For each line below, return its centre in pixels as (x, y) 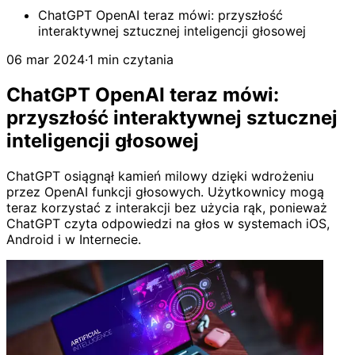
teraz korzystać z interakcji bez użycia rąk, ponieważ (167, 207)
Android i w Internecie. (74, 239)
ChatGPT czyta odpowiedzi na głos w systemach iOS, (168, 223)
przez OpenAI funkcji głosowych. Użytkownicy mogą (165, 191)
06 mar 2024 (46, 59)
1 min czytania (131, 59)
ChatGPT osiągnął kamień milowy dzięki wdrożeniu (160, 176)
